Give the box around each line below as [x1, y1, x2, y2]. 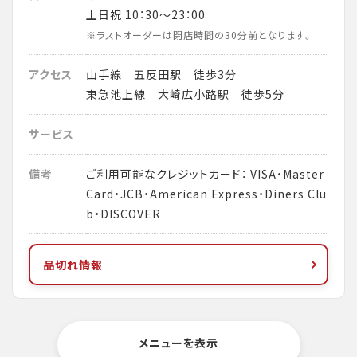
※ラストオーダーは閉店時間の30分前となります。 [86, 28, 313, 42]
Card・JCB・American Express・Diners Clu [86, 186, 327, 202]
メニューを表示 [139, 334, 218, 351]
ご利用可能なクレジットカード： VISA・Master [86, 166, 324, 182]
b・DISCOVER [86, 206, 161, 222]
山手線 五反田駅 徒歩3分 [86, 66, 237, 82]
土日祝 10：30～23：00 [86, 6, 206, 22]
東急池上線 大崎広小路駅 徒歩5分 [86, 86, 284, 102]
